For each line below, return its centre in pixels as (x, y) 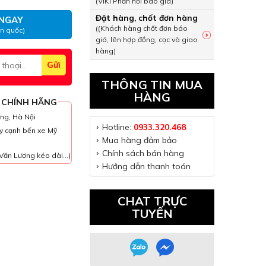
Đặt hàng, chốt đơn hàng (147, 18)
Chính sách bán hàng (143, 153)
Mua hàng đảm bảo (140, 140)
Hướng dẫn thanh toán (146, 166)
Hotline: (118, 127)
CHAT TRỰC (152, 201)
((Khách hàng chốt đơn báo (142, 28)
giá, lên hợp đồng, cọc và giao (147, 39)
